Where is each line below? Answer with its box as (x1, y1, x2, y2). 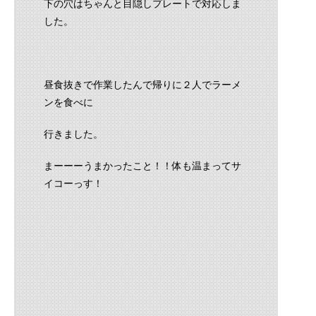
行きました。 (44, 128, 103, 140)
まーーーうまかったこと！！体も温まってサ (44, 159, 241, 171)
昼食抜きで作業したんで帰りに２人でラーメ (44, 78, 241, 90)
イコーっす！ (44, 177, 103, 189)
